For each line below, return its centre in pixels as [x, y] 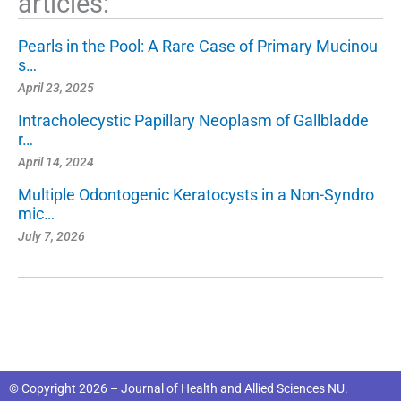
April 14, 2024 [56, 162]
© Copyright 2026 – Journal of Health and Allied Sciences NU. [179, 388]
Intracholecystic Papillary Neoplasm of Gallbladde [193, 121]
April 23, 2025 [56, 88]
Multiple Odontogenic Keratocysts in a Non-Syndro [196, 195]
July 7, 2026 [51, 237]
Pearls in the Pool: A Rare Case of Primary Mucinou [198, 47]
